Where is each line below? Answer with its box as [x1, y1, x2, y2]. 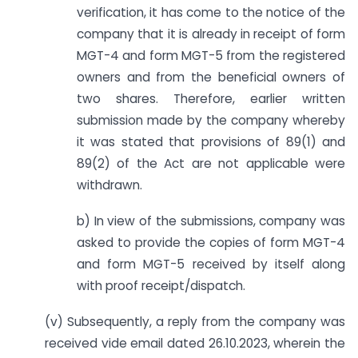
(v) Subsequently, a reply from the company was [45, 313, 345, 330]
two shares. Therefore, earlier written [77, 90, 345, 108]
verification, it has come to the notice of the [77, 4, 345, 22]
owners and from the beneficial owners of [77, 69, 345, 86]
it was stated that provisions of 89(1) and [77, 133, 345, 151]
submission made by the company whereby [77, 112, 345, 129]
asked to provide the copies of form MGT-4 [77, 234, 345, 252]
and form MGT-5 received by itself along [77, 256, 345, 273]
